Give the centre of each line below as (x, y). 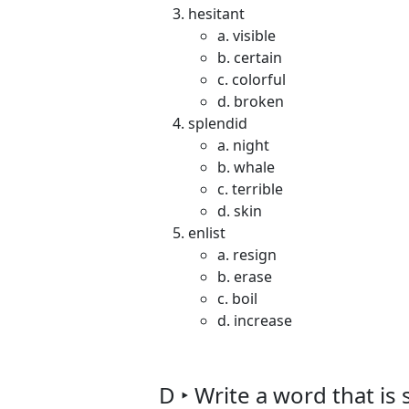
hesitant (216, 14)
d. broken (251, 101)
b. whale (246, 167)
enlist (207, 233)
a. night (243, 145)
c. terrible (250, 189)
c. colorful (252, 79)
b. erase (245, 277)
